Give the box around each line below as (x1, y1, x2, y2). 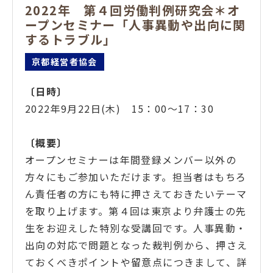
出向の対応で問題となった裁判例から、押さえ (25, 237, 248, 252)
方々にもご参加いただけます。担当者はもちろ (25, 169, 247, 184)
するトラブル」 (25, 30, 116, 48)
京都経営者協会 (32, 55, 97, 68)
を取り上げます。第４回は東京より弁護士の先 (25, 203, 247, 218)
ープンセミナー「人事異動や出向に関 (25, 15, 246, 34)
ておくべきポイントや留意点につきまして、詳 (25, 254, 247, 269)
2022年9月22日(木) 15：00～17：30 (25, 101, 214, 116)
